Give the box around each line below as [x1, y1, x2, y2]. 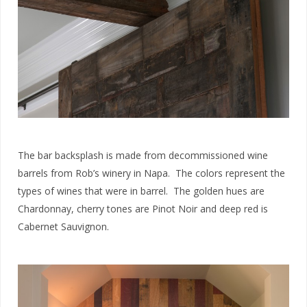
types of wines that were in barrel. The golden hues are [18, 184, 265, 197]
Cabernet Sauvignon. [18, 219, 109, 233]
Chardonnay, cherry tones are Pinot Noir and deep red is [18, 201, 268, 215]
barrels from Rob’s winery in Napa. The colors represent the [18, 166, 285, 180]
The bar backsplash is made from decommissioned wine [18, 148, 268, 162]
